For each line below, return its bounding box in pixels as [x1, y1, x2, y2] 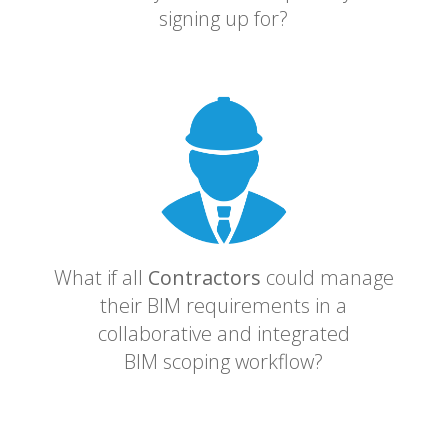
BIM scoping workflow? [124, 348, 324, 376]
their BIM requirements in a [100, 292, 348, 320]
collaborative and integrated [97, 320, 350, 348]
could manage [260, 264, 394, 292]
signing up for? [159, 5, 289, 33]
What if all [53, 264, 148, 292]
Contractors [147, 264, 261, 292]
